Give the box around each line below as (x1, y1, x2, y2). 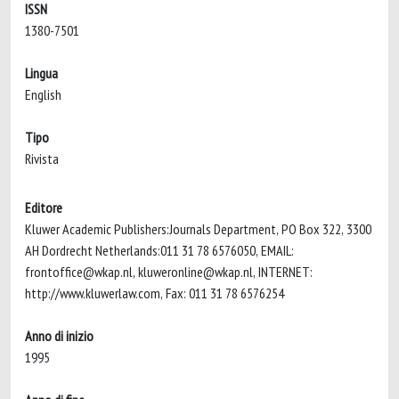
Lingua (25, 64, 58, 82)
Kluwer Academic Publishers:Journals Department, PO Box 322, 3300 (25, 220, 371, 238)
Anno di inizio (25, 327, 94, 345)
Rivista (25, 150, 59, 167)
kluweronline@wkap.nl (138, 263, 253, 281)
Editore (25, 199, 62, 216)
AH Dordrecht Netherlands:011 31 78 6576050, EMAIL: (25, 241, 294, 259)
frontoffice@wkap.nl (25, 263, 133, 281)
